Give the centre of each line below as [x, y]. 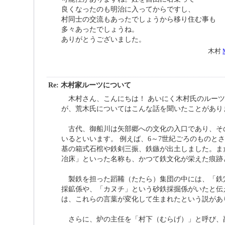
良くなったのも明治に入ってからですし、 [128, 9]
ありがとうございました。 [103, 39]
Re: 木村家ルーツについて [89, 85]
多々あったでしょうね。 [100, 29]
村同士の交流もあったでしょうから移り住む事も [138, 19]
